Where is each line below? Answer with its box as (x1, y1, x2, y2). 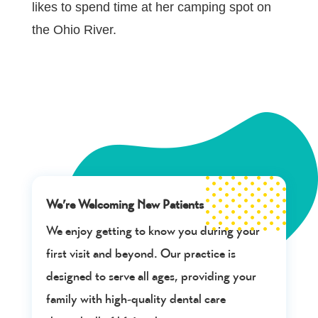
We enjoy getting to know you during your (45, 223, 260, 238)
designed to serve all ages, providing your (45, 268, 256, 284)
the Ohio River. (31, 23, 116, 37)
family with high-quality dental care (45, 291, 226, 307)
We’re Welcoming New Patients (45, 197, 204, 212)
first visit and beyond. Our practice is (45, 246, 236, 261)
